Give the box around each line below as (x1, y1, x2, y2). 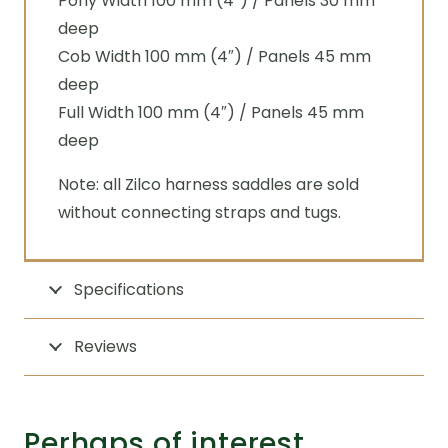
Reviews (73, 335, 137, 358)
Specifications (73, 278, 184, 301)
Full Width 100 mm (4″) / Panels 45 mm (58, 101, 364, 124)
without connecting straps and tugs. (58, 201, 341, 224)
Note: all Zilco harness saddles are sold (58, 173, 359, 196)
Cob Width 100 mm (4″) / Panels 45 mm (58, 45, 371, 68)
